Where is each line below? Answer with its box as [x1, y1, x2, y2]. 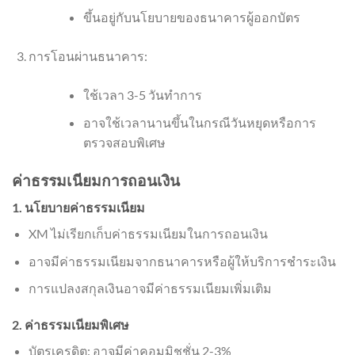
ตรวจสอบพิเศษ [82, 134, 166, 150]
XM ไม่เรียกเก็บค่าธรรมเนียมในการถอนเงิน [28, 226, 268, 242]
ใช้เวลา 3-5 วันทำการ [82, 86, 202, 102]
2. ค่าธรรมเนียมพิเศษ [12, 317, 129, 333]
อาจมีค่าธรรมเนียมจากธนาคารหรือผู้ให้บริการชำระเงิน [28, 253, 336, 269]
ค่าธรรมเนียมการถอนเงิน [12, 170, 180, 189]
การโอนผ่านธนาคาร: [28, 48, 147, 63]
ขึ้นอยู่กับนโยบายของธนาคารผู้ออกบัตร [82, 9, 300, 25]
